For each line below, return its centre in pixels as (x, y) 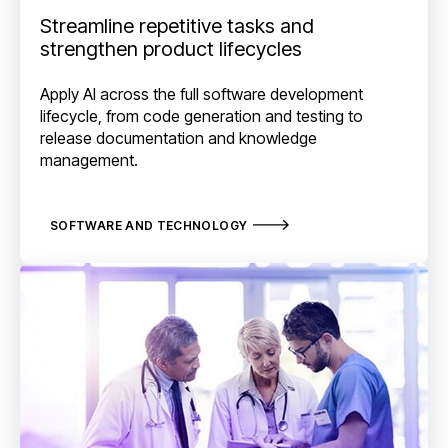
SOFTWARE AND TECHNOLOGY (149, 225)
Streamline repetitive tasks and (177, 25)
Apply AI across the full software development (201, 94)
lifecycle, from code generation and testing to (201, 116)
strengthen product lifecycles (171, 48)
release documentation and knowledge (178, 138)
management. (89, 160)
